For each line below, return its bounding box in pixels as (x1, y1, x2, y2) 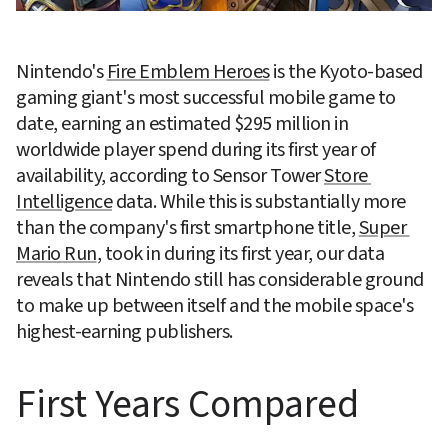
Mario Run (16, 239, 97, 268)
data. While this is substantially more (112, 187, 406, 216)
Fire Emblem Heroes (106, 57, 270, 86)
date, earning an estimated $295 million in (16, 109, 348, 138)
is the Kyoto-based (269, 57, 422, 86)
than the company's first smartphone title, (16, 213, 359, 242)
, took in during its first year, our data (96, 239, 384, 268)
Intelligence (16, 187, 112, 216)
